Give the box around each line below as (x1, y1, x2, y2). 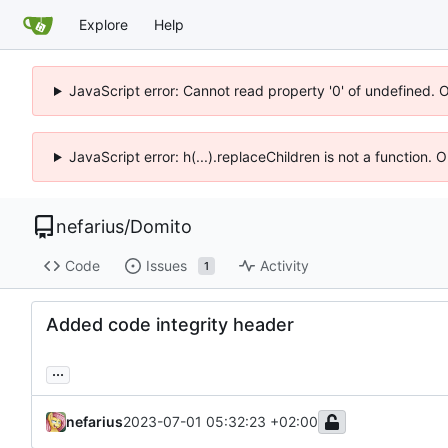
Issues (145, 257, 187, 275)
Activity (259, 257, 309, 275)
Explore (79, 15, 128, 33)
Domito (130, 216, 192, 237)
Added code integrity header (46, 313, 294, 335)
